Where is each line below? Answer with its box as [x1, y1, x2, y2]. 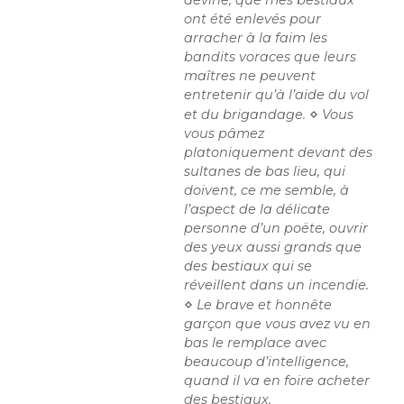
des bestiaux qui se [184, 258, 313, 275]
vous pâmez [184, 125, 265, 142]
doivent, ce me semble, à [184, 182, 350, 199]
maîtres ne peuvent [184, 68, 317, 85]
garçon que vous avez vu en [184, 316, 372, 333]
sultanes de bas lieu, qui [184, 163, 346, 180]
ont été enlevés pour [184, 11, 322, 28]
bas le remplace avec [184, 335, 327, 352]
